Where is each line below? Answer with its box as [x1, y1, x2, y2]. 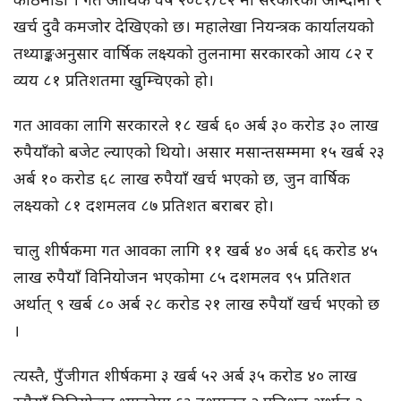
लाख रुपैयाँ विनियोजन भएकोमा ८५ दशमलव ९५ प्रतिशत [13, 266, 351, 288]
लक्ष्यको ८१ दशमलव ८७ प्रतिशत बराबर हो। [13, 194, 274, 217]
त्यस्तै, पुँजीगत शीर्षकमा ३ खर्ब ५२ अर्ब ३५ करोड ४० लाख [13, 364, 357, 387]
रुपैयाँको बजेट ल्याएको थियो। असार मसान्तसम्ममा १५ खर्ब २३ [13, 141, 385, 163]
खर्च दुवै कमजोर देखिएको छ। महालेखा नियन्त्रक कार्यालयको [13, 15, 374, 38]
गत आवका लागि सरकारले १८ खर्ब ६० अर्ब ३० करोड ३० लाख [13, 114, 379, 136]
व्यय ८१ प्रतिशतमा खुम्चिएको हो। [13, 69, 214, 91]
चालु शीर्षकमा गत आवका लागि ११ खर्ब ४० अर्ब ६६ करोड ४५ [13, 239, 378, 261]
